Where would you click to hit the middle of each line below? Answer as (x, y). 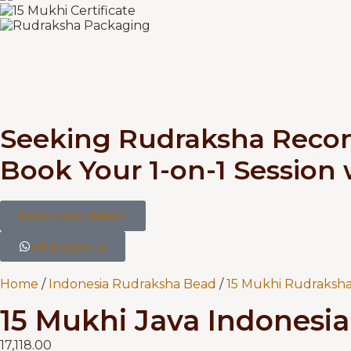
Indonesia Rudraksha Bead (132, 284)
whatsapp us (69, 246)
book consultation (73, 216)
